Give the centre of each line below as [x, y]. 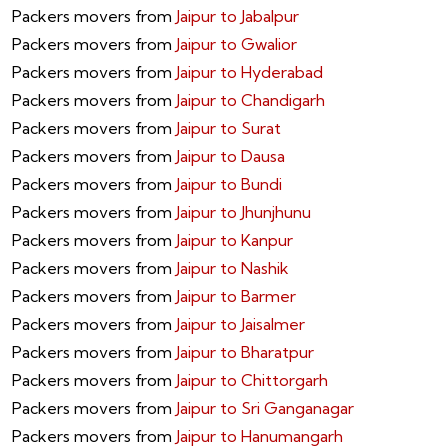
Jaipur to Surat [228, 128]
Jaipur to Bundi [229, 184]
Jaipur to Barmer [236, 296]
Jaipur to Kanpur [234, 240]
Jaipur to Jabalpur [237, 16]
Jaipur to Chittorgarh [252, 380]
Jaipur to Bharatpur [245, 352]
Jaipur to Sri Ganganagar [265, 408]
